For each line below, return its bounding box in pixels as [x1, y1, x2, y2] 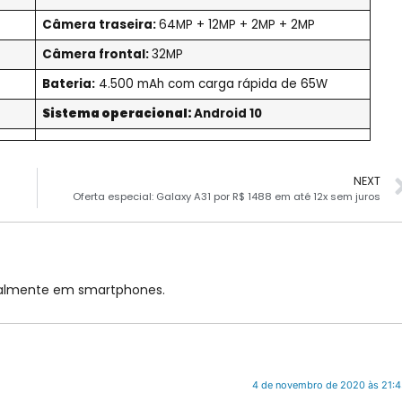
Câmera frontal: [41, 45, 152, 63]
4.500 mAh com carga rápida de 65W [94, 74, 328, 92]
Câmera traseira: [41, 15, 159, 33]
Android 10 [193, 104, 262, 122]
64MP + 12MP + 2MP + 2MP [158, 15, 315, 33]
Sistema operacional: [41, 104, 194, 122]
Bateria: [41, 74, 95, 92]
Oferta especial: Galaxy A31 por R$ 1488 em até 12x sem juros [72, 188, 380, 204]
